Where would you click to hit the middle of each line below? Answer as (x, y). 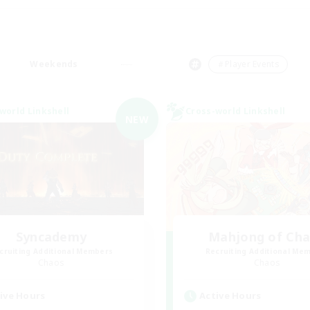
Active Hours (230, 295)
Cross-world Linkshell (236, 111)
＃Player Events (248, 64)
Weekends (54, 64)
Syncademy (51, 237)
